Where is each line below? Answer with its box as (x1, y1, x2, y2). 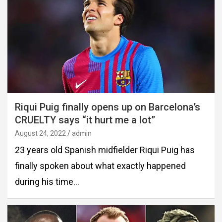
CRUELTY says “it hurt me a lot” (15, 113, 155, 126)
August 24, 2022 (15, 129, 66, 137)
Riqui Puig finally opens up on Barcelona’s (15, 101, 200, 113)
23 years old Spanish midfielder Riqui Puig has (15, 144, 195, 155)
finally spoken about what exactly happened (15, 160, 186, 171)
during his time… (15, 176, 79, 187)
